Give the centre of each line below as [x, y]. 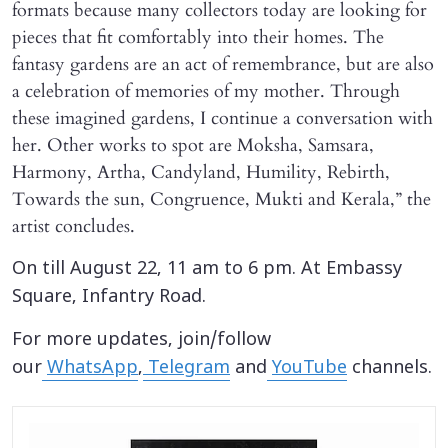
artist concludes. [73, 227]
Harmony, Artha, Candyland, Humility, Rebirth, [201, 173]
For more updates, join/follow [141, 341]
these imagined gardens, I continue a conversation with [222, 119]
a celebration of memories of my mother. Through [206, 92]
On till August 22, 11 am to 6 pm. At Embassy [207, 270]
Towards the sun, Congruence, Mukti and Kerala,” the [221, 200]
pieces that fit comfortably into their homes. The [198, 38]
